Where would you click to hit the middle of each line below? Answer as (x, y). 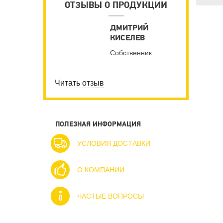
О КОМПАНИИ (101, 169)
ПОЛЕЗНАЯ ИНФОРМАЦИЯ (98, 124)
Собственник (131, 53)
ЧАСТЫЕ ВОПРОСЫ (111, 196)
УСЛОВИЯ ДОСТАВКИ (114, 143)
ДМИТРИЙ (129, 28)
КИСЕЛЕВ (127, 38)
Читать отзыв (79, 83)
